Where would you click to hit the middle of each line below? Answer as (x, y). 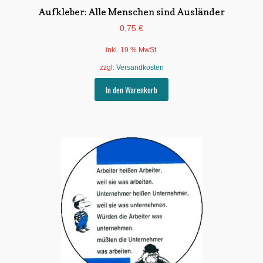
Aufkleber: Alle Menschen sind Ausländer (131, 11)
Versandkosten (140, 68)
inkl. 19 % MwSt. (131, 50)
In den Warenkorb (131, 90)
